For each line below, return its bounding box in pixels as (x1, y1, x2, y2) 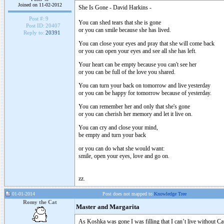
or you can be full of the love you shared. (78, 68, 175, 75)
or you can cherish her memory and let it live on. (78, 110, 192, 117)
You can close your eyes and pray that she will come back (78, 40, 214, 47)
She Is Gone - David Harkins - (78, 4, 151, 11)
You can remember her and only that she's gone (78, 103, 190, 110)
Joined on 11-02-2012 (17, 2, 62, 7)
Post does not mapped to (102, 191, 154, 196)
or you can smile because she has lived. (78, 26, 171, 33)
